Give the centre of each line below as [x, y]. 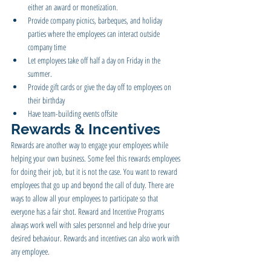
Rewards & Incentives [86, 129]
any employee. [30, 251]
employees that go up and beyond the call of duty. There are [93, 184]
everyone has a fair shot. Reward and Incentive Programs [88, 211]
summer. [40, 73]
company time [48, 47]
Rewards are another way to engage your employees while [90, 145]
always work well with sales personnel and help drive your [91, 224]
